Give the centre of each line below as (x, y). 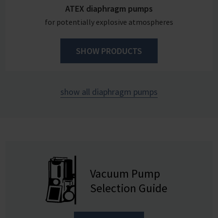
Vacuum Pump (125, 173)
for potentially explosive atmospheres (109, 22)
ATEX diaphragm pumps (109, 8)
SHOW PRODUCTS (109, 51)
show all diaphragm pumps (109, 91)
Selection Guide (129, 188)
